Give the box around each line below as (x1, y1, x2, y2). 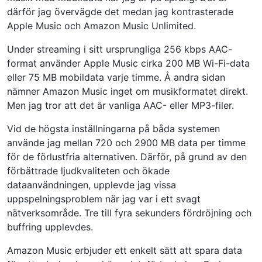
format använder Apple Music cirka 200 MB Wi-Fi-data (7, 57, 250, 69)
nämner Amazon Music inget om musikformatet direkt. (7, 85, 248, 97)
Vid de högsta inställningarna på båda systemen (7, 122, 220, 135)
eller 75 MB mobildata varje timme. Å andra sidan (7, 71, 225, 83)
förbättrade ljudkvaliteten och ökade (7, 164, 170, 177)
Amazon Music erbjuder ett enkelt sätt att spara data (7, 244, 242, 256)
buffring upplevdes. (7, 220, 93, 233)
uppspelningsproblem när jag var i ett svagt (7, 192, 201, 205)
